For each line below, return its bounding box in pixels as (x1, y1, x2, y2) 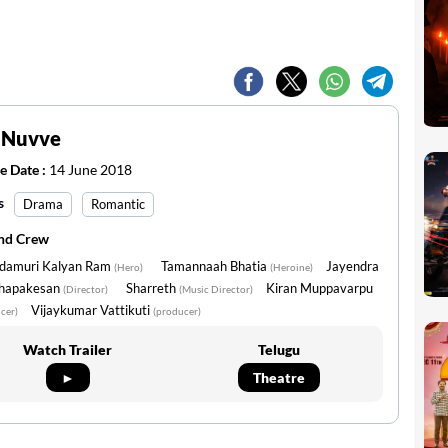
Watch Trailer (23, 341, 112, 358)
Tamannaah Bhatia (161, 258, 270, 274)
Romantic (91, 195, 145, 212)
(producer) (153, 305, 201, 317)
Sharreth (126, 280, 179, 296)
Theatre (253, 369, 305, 386)
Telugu (258, 341, 300, 358)
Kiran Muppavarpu (266, 280, 373, 296)
